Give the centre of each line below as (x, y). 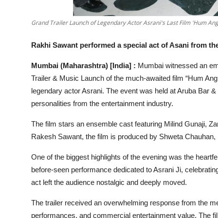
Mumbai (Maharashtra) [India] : (83, 66)
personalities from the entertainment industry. (102, 104)
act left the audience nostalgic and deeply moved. (109, 182)
